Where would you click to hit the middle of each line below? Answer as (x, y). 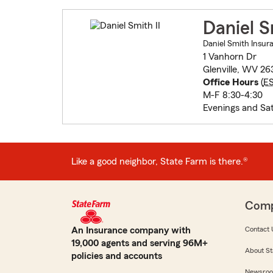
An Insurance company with (131, 231)
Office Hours (230, 83)
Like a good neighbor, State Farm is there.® (160, 161)
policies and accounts (117, 256)
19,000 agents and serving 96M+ (140, 243)
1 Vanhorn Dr (229, 57)
